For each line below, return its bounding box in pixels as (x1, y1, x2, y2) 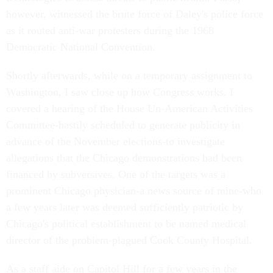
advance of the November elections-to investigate (6, 135, 225, 147)
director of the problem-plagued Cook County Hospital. (6, 234, 252, 246)
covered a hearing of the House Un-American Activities (6, 102, 253, 115)
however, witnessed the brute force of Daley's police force (6, 8, 263, 20)
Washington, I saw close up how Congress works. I (6, 86, 233, 98)
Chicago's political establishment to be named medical (6, 218, 246, 230)
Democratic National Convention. (6, 41, 155, 53)
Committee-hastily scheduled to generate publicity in (6, 119, 240, 131)
